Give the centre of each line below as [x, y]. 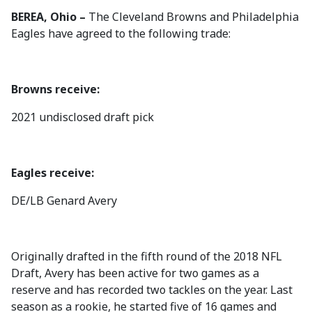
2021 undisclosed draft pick [83, 117]
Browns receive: [55, 89]
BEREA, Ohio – [50, 17]
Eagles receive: [53, 173]
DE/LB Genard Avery [64, 201]
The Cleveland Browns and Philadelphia [194, 17]
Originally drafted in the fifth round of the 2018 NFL [147, 256]
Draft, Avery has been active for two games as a [135, 273]
